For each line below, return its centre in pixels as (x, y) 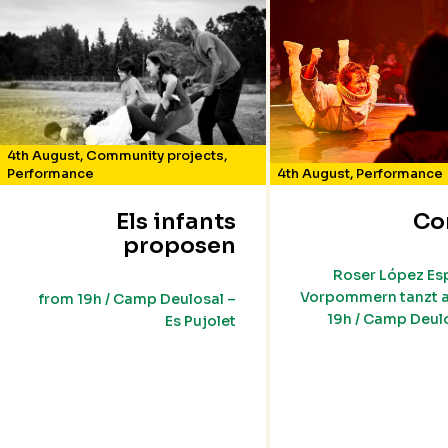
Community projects (155, 156)
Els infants (175, 222)
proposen (179, 246)
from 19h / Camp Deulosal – (137, 299)
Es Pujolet (200, 321)
